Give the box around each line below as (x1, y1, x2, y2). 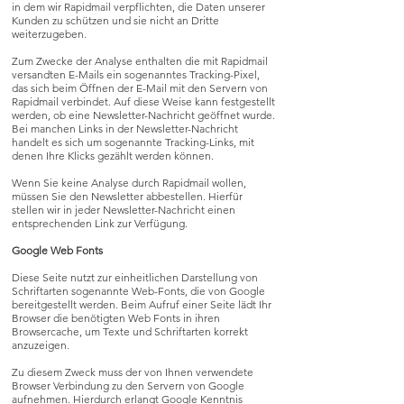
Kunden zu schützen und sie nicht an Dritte (12, 14, 219, 27)
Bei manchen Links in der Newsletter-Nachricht (12, 122, 238, 135)
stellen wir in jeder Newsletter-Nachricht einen (12, 203, 235, 216)
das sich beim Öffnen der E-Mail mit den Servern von (12, 81, 268, 95)
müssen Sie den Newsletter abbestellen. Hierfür (12, 189, 243, 203)
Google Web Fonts (12, 243, 103, 257)
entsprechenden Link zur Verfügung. (12, 216, 188, 230)
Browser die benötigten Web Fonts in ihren (12, 311, 220, 325)
